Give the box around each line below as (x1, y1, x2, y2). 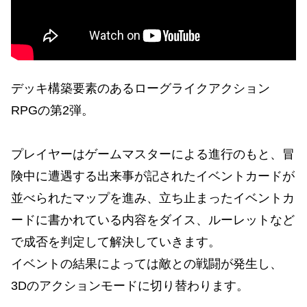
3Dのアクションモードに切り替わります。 (11, 279, 249, 293)
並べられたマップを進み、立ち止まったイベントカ (11, 191, 295, 206)
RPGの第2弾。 (11, 103, 94, 118)
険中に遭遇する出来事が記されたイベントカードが (11, 169, 295, 184)
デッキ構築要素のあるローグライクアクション (11, 82, 270, 96)
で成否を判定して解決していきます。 (11, 235, 221, 249)
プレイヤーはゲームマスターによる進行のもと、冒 (11, 147, 295, 162)
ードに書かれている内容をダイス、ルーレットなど (11, 213, 295, 228)
